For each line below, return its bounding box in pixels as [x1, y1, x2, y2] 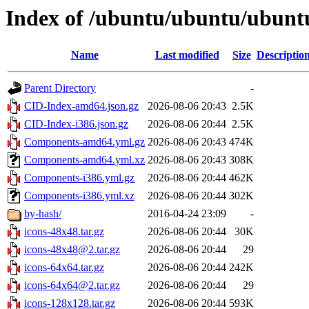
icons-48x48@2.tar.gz [24, 243, 120, 256]
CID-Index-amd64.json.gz [24, 100, 139, 112]
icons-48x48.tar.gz [24, 226, 104, 238]
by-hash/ [24, 208, 61, 220]
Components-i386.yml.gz [24, 172, 134, 184]
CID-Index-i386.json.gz [24, 118, 128, 130]
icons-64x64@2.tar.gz [24, 279, 120, 292]
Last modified [154, 49, 219, 61]
